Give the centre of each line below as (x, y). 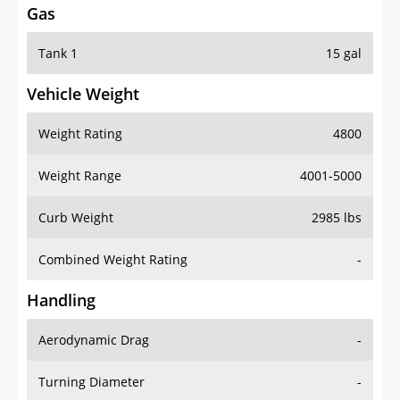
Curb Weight (76, 182)
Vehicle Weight (83, 58)
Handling (61, 265)
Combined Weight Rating (113, 224)
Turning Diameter (92, 346)
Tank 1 (58, 18)
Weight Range (80, 140)
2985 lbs (337, 182)
